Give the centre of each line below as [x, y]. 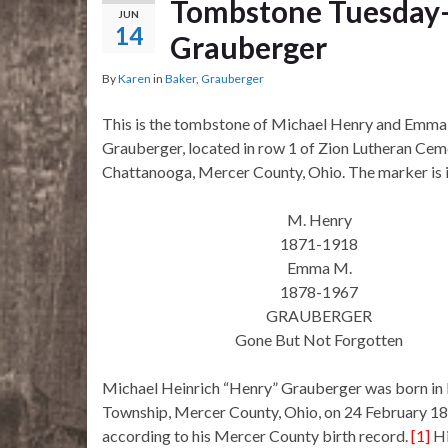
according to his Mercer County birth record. [256, 436]
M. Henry [319, 220]
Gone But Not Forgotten [319, 340]
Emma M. [319, 268]
